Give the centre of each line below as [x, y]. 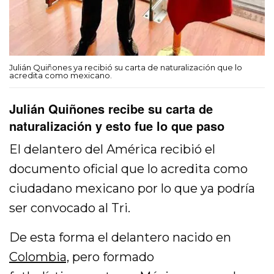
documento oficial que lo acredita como [129, 168]
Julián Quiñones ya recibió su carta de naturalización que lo [126, 67]
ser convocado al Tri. [70, 208]
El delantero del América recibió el [113, 149]
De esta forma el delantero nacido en [120, 237]
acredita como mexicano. [61, 75]
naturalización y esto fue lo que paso [117, 125]
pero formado [112, 257]
